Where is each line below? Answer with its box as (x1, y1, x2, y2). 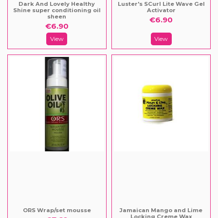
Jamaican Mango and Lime (120, 207, 203, 214)
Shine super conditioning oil (13, 6, 101, 14)
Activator (146, 6, 176, 14)
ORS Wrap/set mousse (22, 207, 91, 214)
